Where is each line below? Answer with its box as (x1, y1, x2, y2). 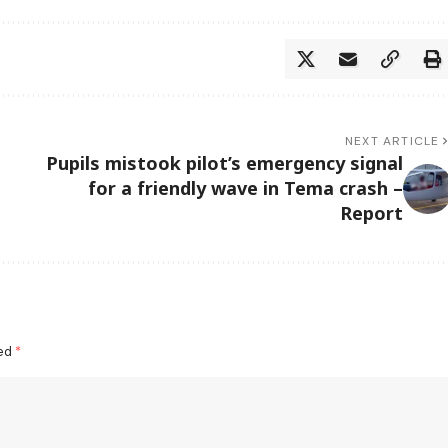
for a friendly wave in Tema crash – (87, 176, 403, 201)
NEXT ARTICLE (345, 133, 440, 150)
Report (339, 201, 403, 226)
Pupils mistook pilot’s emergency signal (45, 151, 403, 176)
